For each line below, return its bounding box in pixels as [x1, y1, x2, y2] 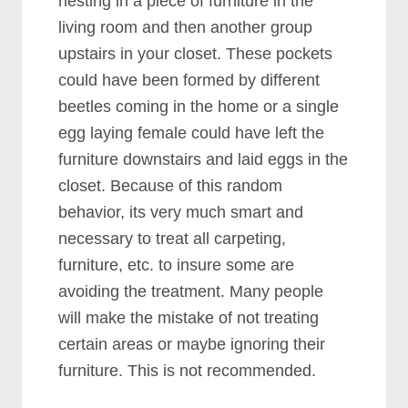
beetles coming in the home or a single [58, 97, 340, 116]
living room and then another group [58, 17, 313, 36]
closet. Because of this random [58, 176, 283, 195]
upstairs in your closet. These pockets [58, 44, 333, 63]
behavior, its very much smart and [58, 202, 304, 221]
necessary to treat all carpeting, [58, 229, 287, 248]
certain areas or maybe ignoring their [58, 334, 326, 353]
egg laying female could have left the [58, 123, 325, 142]
